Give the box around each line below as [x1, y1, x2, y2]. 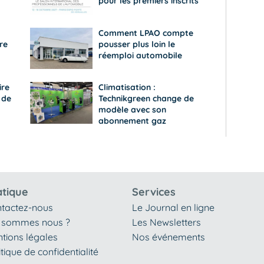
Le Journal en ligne [132, 201, 214, 213]
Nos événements [132, 230, 205, 243]
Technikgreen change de [98, 93, 194, 104]
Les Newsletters [132, 216, 201, 228]
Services [132, 184, 176, 199]
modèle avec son [98, 104, 166, 115]
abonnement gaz [98, 115, 166, 127]
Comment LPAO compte [98, 27, 193, 38]
